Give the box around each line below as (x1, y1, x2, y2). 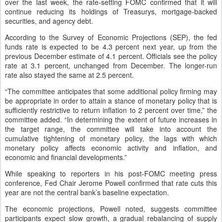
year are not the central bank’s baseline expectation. (5, 187, 169, 197)
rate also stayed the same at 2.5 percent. (5, 70, 134, 80)
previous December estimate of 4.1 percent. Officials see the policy (5, 51, 217, 61)
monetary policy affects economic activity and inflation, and (5, 143, 217, 153)
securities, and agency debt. (5, 16, 93, 26)
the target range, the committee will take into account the (5, 124, 217, 134)
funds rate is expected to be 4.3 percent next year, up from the (5, 42, 217, 52)
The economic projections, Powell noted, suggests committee (5, 204, 217, 214)
